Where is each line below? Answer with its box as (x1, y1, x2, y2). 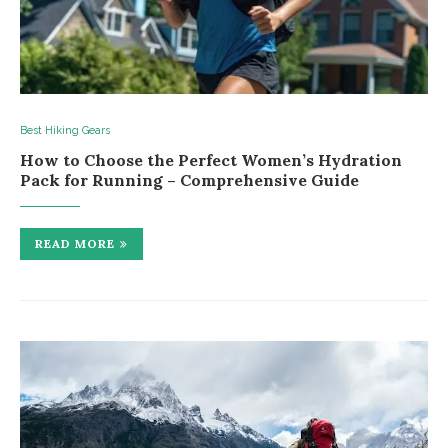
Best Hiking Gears (20, 124, 110, 138)
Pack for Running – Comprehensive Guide (20, 170, 359, 191)
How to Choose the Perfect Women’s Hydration (20, 150, 402, 171)
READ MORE (35, 236, 115, 252)
